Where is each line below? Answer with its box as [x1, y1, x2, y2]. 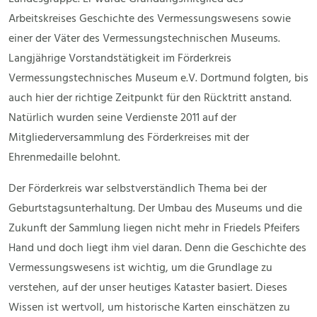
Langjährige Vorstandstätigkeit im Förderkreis [8, 50, 231, 69]
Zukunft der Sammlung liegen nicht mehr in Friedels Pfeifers [8, 219, 300, 238]
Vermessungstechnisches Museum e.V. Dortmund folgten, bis [8, 69, 309, 88]
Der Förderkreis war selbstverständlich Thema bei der [8, 180, 267, 199]
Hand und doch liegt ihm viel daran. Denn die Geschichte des [8, 239, 306, 258]
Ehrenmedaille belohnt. [8, 149, 120, 168]
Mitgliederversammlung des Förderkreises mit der [8, 129, 249, 148]
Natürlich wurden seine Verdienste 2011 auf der [8, 109, 236, 128]
